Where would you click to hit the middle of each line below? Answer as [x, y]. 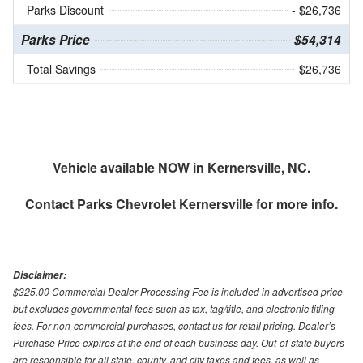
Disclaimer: [40, 275]
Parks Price [56, 40]
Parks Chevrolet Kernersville [165, 204]
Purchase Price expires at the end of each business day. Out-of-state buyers [179, 343]
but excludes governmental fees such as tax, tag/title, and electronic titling [174, 309]
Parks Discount [65, 10]
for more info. [295, 204]
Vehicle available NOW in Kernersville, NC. [181, 168]
